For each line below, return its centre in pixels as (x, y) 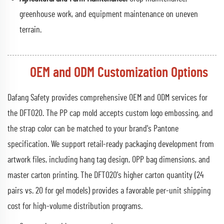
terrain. (30, 30)
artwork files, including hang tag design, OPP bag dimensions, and (109, 160)
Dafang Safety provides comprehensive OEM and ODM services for (107, 98)
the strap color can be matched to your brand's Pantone (93, 129)
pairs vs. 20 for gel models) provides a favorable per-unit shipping (109, 191)
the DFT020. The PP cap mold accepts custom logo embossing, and (110, 113)
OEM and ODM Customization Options (119, 73)
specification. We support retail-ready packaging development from (111, 144)
